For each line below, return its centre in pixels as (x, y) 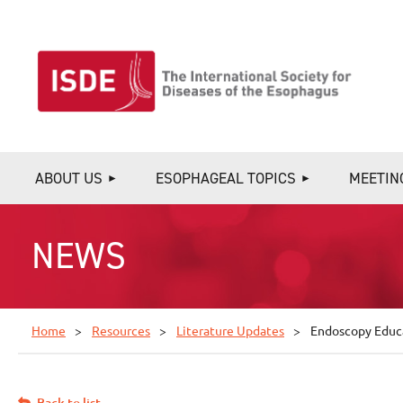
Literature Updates (230, 330)
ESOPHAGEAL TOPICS (226, 178)
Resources (121, 330)
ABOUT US (69, 178)
